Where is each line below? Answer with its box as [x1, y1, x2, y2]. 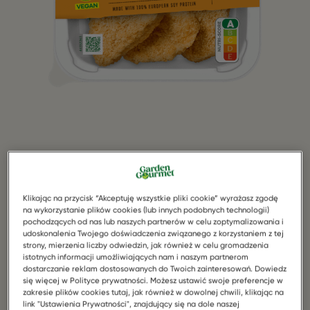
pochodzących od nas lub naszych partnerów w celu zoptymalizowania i [23, 216, 284, 226]
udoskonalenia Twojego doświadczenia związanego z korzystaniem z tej [23, 228, 284, 238]
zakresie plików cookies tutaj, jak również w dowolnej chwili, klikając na [23, 286, 284, 297]
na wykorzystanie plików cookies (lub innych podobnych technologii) [23, 204, 270, 215]
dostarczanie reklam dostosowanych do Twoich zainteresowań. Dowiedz [23, 263, 287, 273]
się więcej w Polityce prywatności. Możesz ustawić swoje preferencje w [23, 275, 284, 285]
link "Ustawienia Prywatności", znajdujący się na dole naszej [23, 298, 240, 309]
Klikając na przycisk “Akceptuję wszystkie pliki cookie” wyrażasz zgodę [23, 192, 279, 203]
